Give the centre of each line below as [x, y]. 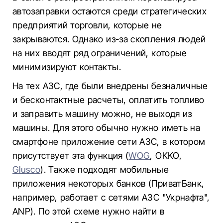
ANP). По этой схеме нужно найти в [88, 211]
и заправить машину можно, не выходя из [102, 114]
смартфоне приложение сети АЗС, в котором [109, 142]
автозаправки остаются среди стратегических [110, 11]
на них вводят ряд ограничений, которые [100, 53]
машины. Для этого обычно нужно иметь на [107, 128]
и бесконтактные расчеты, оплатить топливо [109, 100]
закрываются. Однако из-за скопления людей [109, 39]
